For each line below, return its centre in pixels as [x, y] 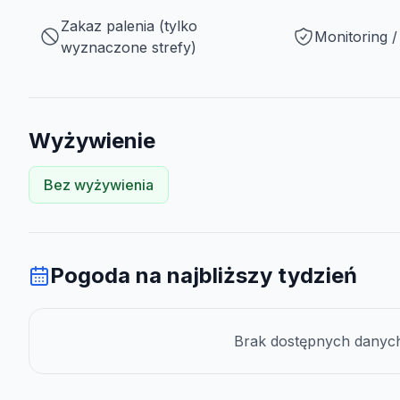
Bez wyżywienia [99, 185]
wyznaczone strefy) [129, 47]
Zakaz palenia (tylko [129, 26]
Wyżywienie [92, 141]
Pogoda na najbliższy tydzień [204, 275]
